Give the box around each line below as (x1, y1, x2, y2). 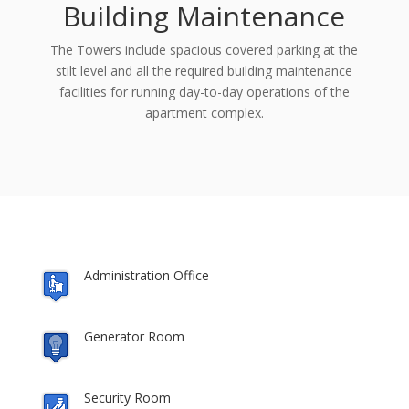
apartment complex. (144, 103, 264, 121)
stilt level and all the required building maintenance (56, 61, 353, 79)
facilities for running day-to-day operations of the (58, 82, 350, 100)
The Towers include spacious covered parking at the (50, 40, 359, 58)
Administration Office (83, 266, 209, 284)
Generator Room (83, 327, 184, 345)
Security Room (83, 388, 171, 406)
